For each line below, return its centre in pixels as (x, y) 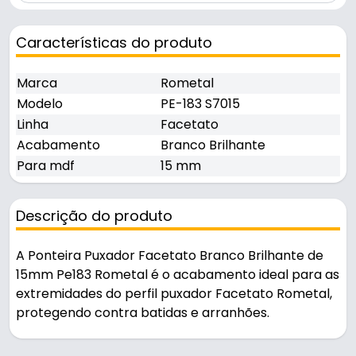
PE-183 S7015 (200, 104)
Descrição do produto (94, 216)
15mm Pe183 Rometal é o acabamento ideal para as (178, 275)
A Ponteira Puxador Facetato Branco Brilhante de (170, 256)
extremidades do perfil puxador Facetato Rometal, (174, 294)
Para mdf (46, 166)
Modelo (40, 104)
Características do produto (114, 43)
